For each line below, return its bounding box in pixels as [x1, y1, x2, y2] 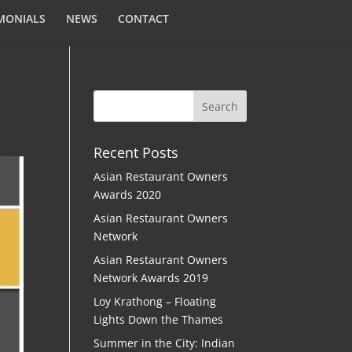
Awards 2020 [93, 187, 162, 202]
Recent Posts [93, 143, 179, 162]
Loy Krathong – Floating [93, 294, 217, 309]
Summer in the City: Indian [93, 335, 236, 350]
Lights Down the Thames [93, 312, 224, 327]
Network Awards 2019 [93, 270, 209, 285]
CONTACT [118, 10, 169, 26]
